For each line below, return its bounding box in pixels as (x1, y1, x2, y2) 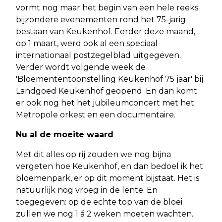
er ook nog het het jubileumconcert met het (16, 98, 194, 108)
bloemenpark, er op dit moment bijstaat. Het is (16, 173, 199, 183)
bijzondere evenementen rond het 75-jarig (16, 14, 186, 24)
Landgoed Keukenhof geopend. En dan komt (16, 86, 197, 96)
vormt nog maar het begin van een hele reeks (16, 2, 198, 12)
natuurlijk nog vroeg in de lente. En (16, 185, 158, 195)
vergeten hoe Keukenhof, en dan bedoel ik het (16, 161, 203, 171)
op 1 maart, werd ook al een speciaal (16, 38, 158, 48)
